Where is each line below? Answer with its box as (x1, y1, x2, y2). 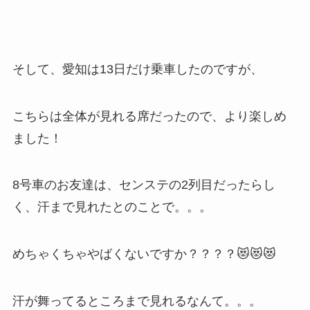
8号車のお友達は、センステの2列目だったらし (12, 178, 275, 192)
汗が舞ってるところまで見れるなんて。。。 (12, 294, 262, 309)
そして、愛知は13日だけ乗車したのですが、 (12, 62, 263, 76)
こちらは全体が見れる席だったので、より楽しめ (12, 109, 286, 123)
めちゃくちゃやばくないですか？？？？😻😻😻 (12, 247, 276, 262)
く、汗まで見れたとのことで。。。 (12, 200, 212, 215)
